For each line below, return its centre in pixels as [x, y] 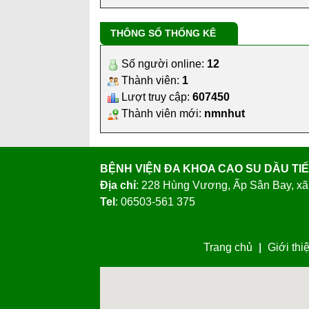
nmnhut [225, 113]
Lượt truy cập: [156, 97]
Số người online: [163, 63]
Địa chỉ [118, 185]
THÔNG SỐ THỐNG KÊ [163, 33]
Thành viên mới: [161, 113]
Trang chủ [228, 247]
